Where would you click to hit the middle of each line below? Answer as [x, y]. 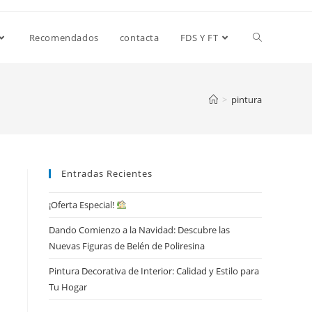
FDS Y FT [199, 38]
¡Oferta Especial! [83, 205]
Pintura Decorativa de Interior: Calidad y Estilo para [154, 271]
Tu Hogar [68, 287]
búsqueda [276, 89]
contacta [139, 38]
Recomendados [64, 38]
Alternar [272, 37]
